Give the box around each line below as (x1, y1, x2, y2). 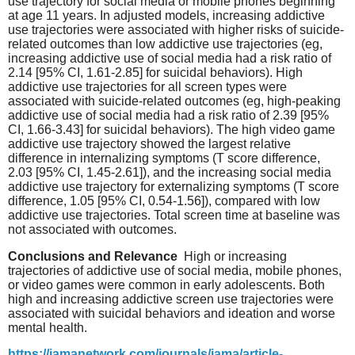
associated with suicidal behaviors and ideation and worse (8, 306, 335, 320)
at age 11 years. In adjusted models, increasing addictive (8, 8, 325, 22)
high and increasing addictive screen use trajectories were (8, 292, 334, 306)
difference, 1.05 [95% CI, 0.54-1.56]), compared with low (8, 193, 320, 208)
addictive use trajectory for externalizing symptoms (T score (8, 179, 339, 193)
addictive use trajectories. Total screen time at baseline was (8, 208, 340, 222)
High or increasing (177, 249, 287, 263)
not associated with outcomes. (8, 222, 177, 236)
